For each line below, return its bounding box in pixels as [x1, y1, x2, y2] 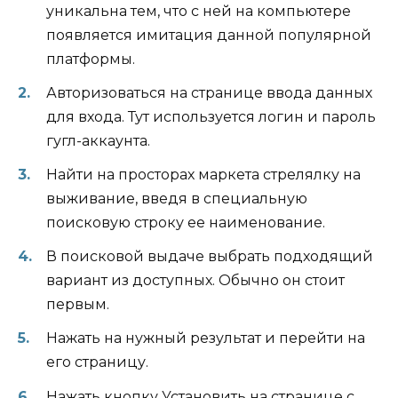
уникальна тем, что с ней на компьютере [46, 2, 351, 20]
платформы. [46, 50, 135, 68]
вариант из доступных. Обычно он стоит [46, 272, 345, 290]
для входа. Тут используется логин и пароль [46, 107, 376, 125]
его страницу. [46, 354, 148, 371]
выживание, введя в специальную [46, 190, 307, 208]
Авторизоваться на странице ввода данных [46, 84, 372, 101]
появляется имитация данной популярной [46, 26, 371, 44]
